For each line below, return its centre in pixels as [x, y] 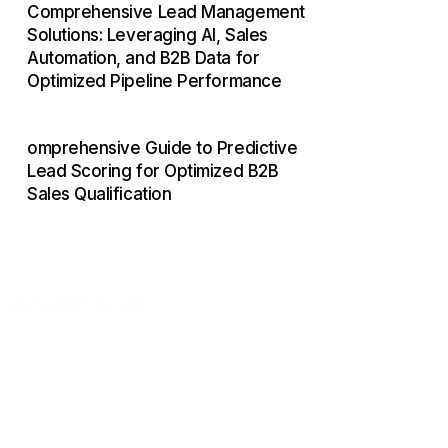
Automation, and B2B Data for [143, 57]
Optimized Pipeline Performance [154, 80]
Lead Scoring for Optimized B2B [152, 171]
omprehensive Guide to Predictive [162, 148]
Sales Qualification [99, 194]
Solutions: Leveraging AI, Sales [147, 34]
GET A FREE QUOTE [78, 306]
